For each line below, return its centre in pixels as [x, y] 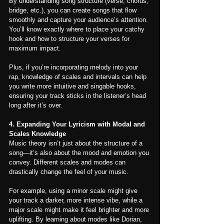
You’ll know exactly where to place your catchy [78, 29]
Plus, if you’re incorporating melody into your [74, 67]
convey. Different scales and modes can [68, 162]
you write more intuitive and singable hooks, [73, 86]
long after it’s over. [36, 105]
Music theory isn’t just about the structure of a [77, 143]
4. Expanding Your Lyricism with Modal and [78, 124]
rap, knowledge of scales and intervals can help [79, 77]
